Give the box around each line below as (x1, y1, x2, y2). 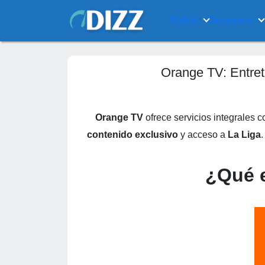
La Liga (228, 130, 261, 140)
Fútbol (170, 15, 197, 25)
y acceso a (180, 130, 228, 140)
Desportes (209, 15, 252, 25)
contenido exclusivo (87, 130, 180, 140)
